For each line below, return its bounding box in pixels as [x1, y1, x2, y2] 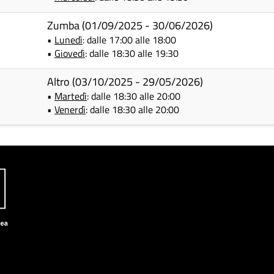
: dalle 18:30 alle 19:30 [85, 46, 179, 61]
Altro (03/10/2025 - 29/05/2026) [47, 73, 203, 90]
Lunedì [54, 32, 83, 47]
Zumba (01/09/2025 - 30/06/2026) [47, 17, 213, 34]
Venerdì [54, 102, 86, 117]
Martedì [54, 89, 87, 103]
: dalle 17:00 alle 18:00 [83, 32, 176, 47]
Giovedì [54, 46, 85, 61]
